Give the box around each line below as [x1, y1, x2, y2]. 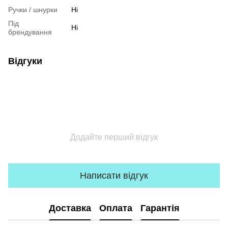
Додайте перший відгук [70, 133, 158, 141]
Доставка [48, 203, 91, 213]
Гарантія [140, 203, 180, 213]
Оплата [99, 203, 132, 213]
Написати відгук [80, 170, 148, 181]
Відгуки [8, 56, 42, 66]
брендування [8, 28, 52, 36]
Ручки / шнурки [8, 6, 58, 14]
